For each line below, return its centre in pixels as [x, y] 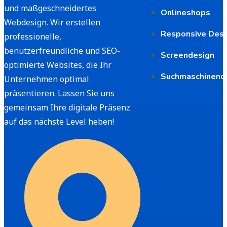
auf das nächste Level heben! [59, 122]
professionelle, [33, 37]
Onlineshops [185, 13]
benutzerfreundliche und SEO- [62, 51]
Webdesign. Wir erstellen [52, 23]
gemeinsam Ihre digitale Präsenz [67, 108]
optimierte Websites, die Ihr [58, 65]
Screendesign [187, 55]
